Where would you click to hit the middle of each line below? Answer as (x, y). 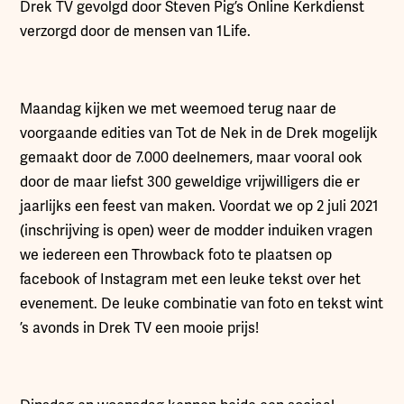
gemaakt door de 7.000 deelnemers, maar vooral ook (192, 158)
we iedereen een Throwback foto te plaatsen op (176, 255)
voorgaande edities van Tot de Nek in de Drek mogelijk (199, 133)
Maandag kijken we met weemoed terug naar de (179, 109)
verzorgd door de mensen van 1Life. (136, 32)
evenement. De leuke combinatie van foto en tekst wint (202, 304)
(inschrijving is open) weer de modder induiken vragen (197, 231)
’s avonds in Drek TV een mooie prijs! (140, 328)
